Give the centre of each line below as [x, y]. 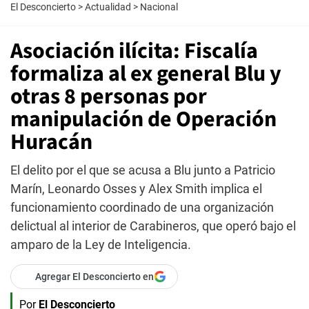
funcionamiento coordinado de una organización [142, 207]
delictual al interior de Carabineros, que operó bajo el [153, 226]
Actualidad [108, 7]
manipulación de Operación [143, 119]
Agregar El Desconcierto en [94, 277]
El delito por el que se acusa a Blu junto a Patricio [143, 170]
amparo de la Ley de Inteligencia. [101, 245]
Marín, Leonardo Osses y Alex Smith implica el [136, 189]
